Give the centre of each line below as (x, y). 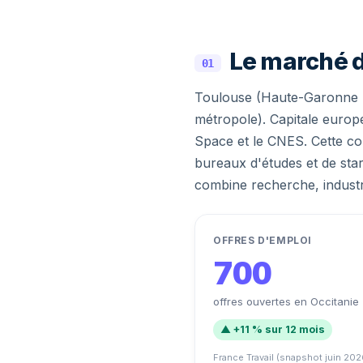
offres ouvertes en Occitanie (286, 301)
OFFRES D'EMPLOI (263, 240)
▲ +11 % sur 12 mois (273, 329)
